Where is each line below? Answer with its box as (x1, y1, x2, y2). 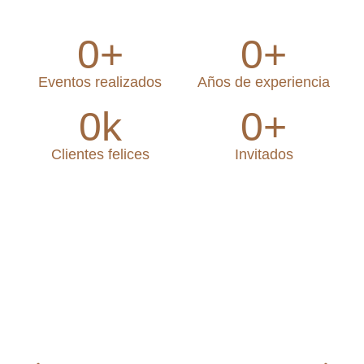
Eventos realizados (38, 74, 162, 91)
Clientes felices (50, 146, 149, 163)
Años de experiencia (197, 74, 331, 91)
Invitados (234, 146, 293, 163)
